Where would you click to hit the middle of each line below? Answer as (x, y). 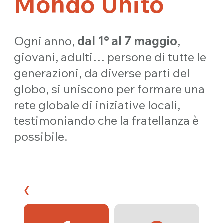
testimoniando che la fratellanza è (107, 120)
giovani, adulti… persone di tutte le (110, 57)
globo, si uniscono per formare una (110, 89)
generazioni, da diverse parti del (102, 73)
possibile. (41, 136)
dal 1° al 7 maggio (127, 41)
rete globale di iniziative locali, (97, 105)
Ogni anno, (46, 41)
